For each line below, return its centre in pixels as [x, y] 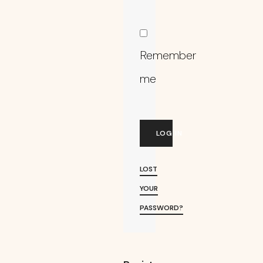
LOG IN [169, 133]
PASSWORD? [161, 208]
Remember [168, 55]
